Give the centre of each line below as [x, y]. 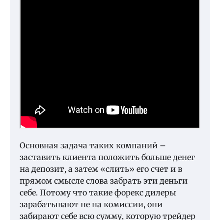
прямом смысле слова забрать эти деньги [104, 181]
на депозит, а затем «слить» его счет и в [101, 169]
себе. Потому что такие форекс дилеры [98, 193]
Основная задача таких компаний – [93, 146]
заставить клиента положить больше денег [107, 157]
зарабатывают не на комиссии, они [91, 205]
